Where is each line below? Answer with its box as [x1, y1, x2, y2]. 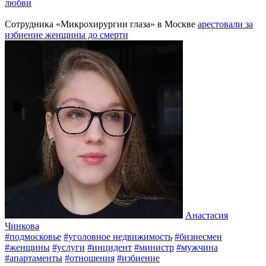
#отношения [65, 253, 115, 264]
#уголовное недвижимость [64, 232, 172, 242]
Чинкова [5, 221, 39, 232]
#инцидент [87, 242, 132, 253]
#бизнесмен [175, 232, 222, 242]
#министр [134, 242, 174, 253]
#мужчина [176, 242, 218, 253]
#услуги [52, 242, 85, 253]
